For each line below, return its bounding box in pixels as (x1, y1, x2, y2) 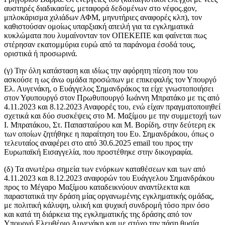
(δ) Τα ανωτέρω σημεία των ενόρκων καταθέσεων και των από (4, 165, 205, 174)
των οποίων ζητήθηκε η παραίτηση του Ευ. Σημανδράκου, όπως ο (4, 130, 214, 139)
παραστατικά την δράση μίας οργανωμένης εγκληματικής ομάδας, (4, 192, 214, 201)
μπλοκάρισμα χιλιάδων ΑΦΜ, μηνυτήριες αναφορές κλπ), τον (4, 13, 202, 22)
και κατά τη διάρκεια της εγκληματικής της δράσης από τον (4, 210, 192, 219)
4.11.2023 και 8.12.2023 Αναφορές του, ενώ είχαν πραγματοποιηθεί (4, 102, 220, 111)
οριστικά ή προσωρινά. (4, 49, 77, 58)
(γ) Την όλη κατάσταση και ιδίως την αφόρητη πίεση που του (4, 66, 198, 75)
